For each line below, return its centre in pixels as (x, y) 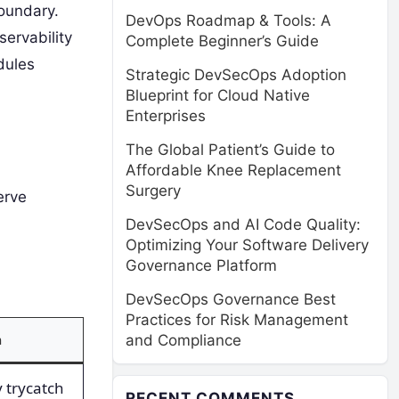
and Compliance (183, 340)
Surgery (153, 191)
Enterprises (166, 116)
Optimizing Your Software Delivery (247, 245)
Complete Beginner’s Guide (222, 41)
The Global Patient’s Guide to (230, 150)
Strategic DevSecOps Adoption (236, 75)
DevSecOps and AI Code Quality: (243, 224)
